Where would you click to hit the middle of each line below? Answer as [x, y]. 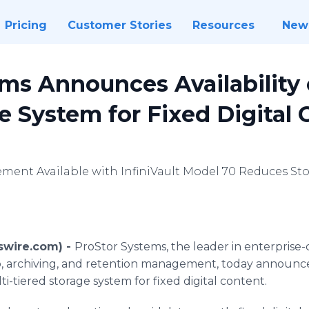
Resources [223, 25]
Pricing [26, 25]
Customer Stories [119, 25]
